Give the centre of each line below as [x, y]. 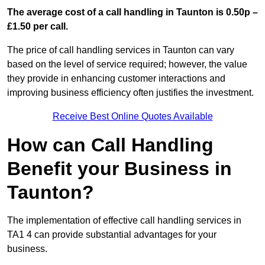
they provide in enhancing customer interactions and [116, 79]
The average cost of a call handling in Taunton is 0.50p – [132, 12]
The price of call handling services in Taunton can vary [121, 50]
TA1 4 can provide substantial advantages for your [112, 235]
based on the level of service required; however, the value [127, 64]
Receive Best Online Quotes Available [132, 117]
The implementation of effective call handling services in [124, 221]
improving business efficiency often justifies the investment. [130, 93]
